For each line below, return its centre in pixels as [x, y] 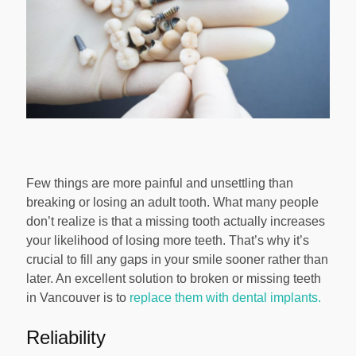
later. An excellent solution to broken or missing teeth [174, 279]
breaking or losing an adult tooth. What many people [172, 203]
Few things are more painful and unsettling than [160, 184]
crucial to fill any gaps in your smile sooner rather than [177, 260]
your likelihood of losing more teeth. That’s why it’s [168, 241]
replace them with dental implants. [225, 298]
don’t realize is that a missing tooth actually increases [176, 222]
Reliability [66, 338]
